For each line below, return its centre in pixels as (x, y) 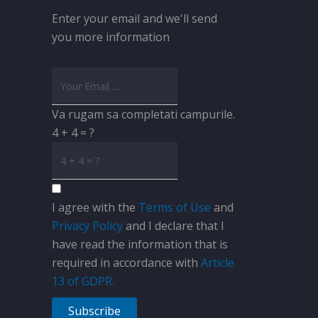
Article (218, 263)
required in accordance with (126, 263)
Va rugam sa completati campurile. (143, 114)
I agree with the (95, 207)
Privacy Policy (87, 226)
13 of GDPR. (83, 281)
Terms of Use (175, 207)
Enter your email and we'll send (135, 18)
